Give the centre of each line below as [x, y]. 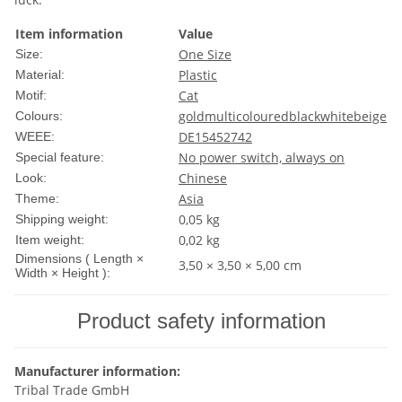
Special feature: [60, 157]
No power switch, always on [262, 158]
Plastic [198, 75]
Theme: [37, 199]
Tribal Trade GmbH [72, 390]
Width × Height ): [63, 273]
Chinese [203, 179]
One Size [205, 55]
